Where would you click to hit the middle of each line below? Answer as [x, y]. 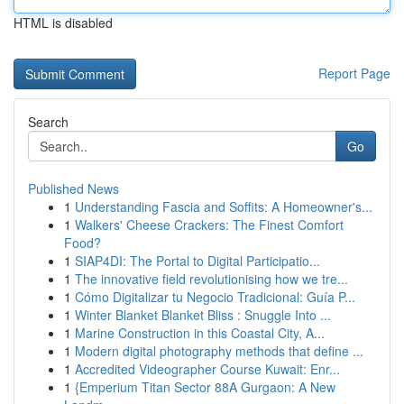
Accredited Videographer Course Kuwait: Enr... [207, 369]
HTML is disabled [63, 23]
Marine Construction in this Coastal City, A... [200, 333]
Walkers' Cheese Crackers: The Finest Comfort [209, 225]
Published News [73, 188]
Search [48, 122]
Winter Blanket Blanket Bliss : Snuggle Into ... [203, 315]
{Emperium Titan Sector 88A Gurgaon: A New [205, 387]
